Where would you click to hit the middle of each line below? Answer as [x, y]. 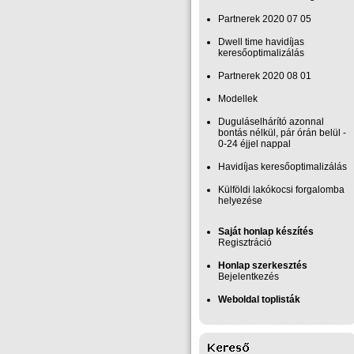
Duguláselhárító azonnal [271, 122]
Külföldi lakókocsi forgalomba [281, 190]
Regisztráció [245, 243]
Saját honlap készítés [266, 232]
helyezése [240, 201]
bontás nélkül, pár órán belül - [282, 133]
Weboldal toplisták [259, 299]
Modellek [238, 99]
